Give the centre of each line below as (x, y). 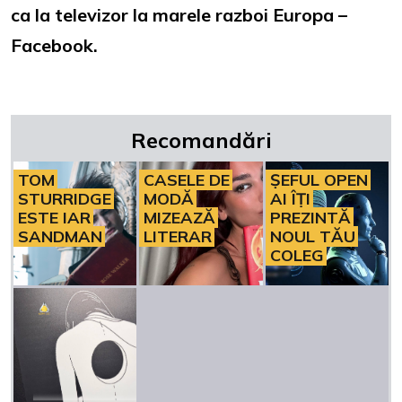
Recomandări (201, 140)
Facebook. (54, 45)
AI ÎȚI (290, 199)
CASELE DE (187, 180)
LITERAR (178, 237)
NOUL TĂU (312, 237)
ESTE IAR (54, 218)
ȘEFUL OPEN (319, 180)
